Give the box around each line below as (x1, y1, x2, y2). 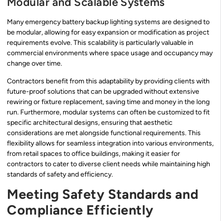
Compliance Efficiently (7, 202, 154, 219)
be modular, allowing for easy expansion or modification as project (7, 28, 209, 37)
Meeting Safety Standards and (7, 186, 199, 203)
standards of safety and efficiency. (7, 170, 113, 179)
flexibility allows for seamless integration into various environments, (7, 139, 214, 147)
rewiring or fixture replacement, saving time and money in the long (7, 97, 210, 106)
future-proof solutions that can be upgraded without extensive (7, 87, 199, 96)
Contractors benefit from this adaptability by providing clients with (7, 76, 210, 85)
